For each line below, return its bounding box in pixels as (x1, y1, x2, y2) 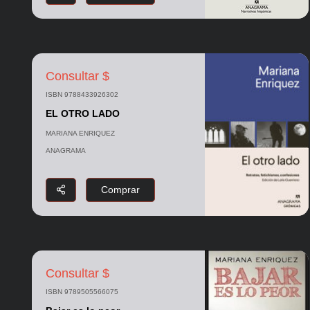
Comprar (100, 184, 140, 196)
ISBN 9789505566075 (45, 288, 118, 296)
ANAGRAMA (45, 146, 86, 154)
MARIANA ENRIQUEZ (45, 129, 115, 137)
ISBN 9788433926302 (45, 90, 118, 98)
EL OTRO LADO (45, 107, 120, 119)
